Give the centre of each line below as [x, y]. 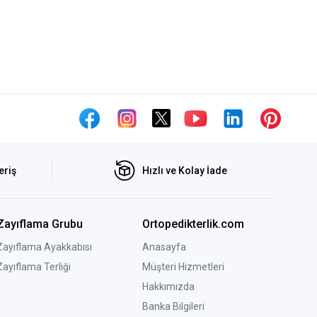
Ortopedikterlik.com [194, 224]
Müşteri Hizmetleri [184, 267]
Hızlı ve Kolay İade [184, 170]
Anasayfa [165, 247]
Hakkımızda [169, 287]
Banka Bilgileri [174, 307]
